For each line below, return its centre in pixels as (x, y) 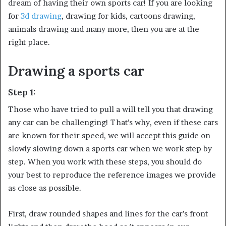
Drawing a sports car (76, 70)
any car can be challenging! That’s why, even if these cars (113, 122)
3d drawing (41, 16)
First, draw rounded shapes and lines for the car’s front (108, 213)
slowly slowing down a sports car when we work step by (110, 148)
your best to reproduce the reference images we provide (112, 175)
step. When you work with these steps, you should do (105, 161)
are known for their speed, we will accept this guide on (109, 135)
